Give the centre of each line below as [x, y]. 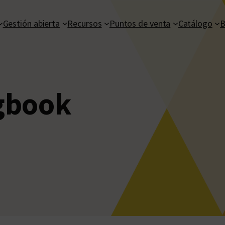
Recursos [85, 23]
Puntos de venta [140, 23]
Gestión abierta [31, 23]
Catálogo [195, 23]
